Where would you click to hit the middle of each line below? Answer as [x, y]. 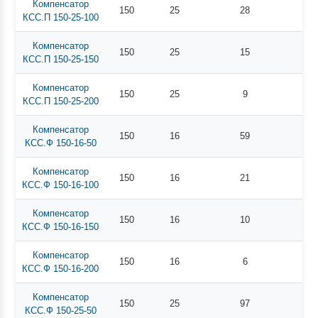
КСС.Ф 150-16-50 [60, 143]
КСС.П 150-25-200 [60, 101]
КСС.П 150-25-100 [60, 17]
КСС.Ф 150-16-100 [61, 185]
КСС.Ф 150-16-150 [61, 226]
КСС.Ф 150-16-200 [61, 268]
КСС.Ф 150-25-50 [60, 310]
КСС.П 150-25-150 [60, 59]
